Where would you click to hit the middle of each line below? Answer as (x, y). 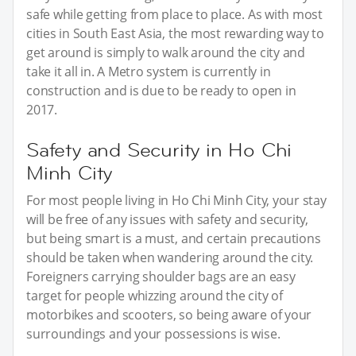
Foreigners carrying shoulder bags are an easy (161, 276)
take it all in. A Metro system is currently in (149, 71)
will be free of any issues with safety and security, (168, 219)
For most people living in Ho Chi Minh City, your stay (176, 200)
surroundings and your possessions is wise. (153, 333)
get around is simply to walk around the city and (166, 52)
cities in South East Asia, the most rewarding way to (176, 33)
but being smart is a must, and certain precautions (174, 238)
